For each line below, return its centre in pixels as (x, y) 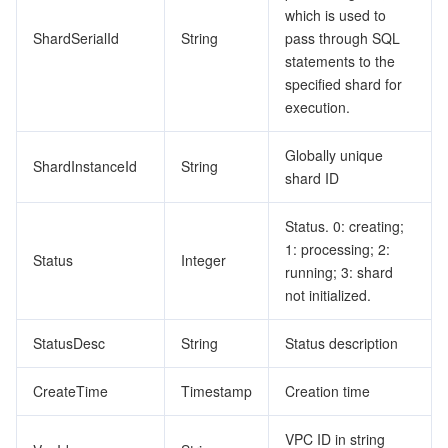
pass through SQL (342, 38)
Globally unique (334, 155)
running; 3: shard (339, 272)
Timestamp (216, 391)
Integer (203, 260)
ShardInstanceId (85, 166)
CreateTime (70, 391)
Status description (341, 343)
